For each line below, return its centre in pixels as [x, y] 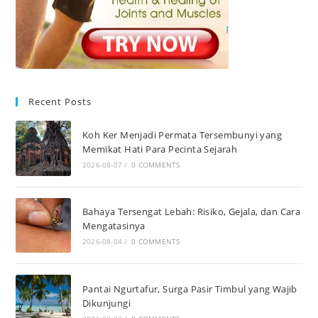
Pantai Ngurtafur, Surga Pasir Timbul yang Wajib [190, 289]
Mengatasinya [114, 226]
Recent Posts [60, 102]
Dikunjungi [106, 303]
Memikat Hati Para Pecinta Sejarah [160, 149]
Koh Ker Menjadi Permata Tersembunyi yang [182, 135]
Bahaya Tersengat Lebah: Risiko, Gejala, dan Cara [191, 212]
